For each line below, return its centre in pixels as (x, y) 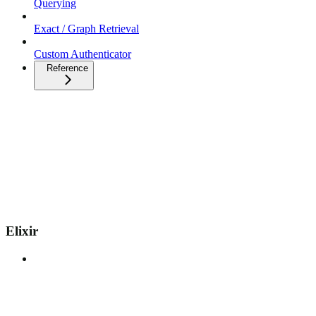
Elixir (22, 231)
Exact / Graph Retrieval (86, 29)
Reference (67, 68)
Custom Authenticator (83, 54)
